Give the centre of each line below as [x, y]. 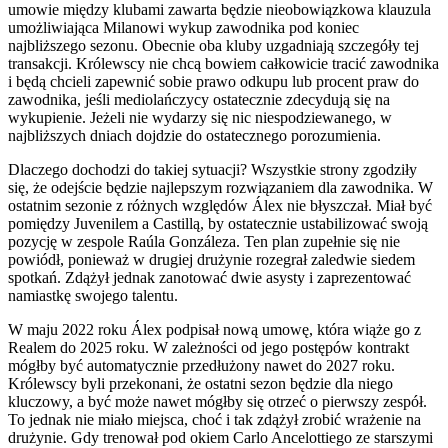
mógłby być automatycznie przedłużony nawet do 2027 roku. [201, 365]
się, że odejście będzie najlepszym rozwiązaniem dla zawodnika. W [220, 187]
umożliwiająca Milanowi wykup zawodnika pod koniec [183, 27]
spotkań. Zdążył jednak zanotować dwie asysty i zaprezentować [209, 277]
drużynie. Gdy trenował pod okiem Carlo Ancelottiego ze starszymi [220, 437]
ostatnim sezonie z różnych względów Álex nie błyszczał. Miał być [220, 205]
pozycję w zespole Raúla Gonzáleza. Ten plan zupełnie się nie [204, 241]
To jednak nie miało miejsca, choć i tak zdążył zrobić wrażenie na [214, 419]
